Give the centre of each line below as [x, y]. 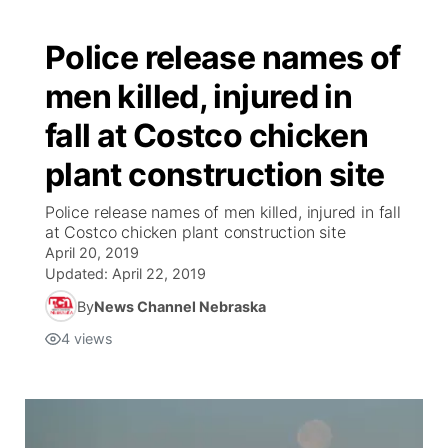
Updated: [78, 273]
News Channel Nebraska [180, 306]
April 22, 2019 [159, 273]
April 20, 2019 [92, 252]
